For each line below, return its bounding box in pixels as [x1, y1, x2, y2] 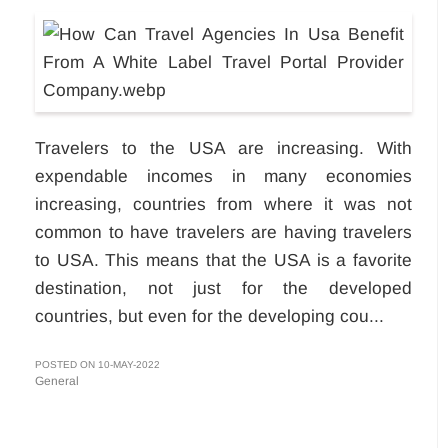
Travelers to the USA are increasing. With [35, 137, 412, 158]
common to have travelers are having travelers [35, 221, 412, 242]
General [35, 373, 79, 388]
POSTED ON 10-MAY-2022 [35, 358, 160, 370]
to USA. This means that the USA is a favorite [35, 249, 412, 270]
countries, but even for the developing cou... [35, 305, 384, 326]
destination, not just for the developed [35, 277, 412, 298]
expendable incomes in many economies [35, 165, 412, 186]
